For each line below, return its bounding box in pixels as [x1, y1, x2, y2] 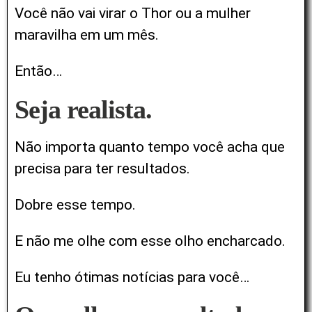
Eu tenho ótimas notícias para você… [15, 269, 249, 286]
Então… [15, 63, 62, 80]
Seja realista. [15, 95, 152, 125]
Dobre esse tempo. [15, 196, 139, 214]
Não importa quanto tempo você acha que [15, 139, 285, 156]
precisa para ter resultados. [15, 160, 190, 178]
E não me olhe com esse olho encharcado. [15, 233, 286, 250]
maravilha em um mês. [15, 26, 159, 44]
